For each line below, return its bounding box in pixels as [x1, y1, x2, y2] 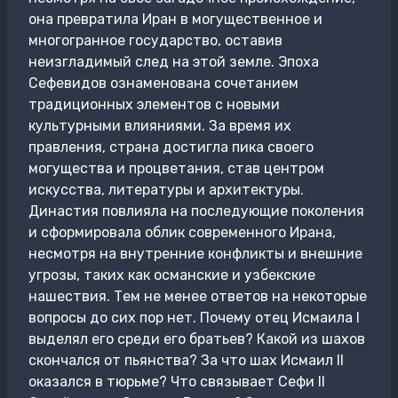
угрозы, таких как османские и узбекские [28, 267, 315, 283]
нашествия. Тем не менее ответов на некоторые [28, 288, 367, 305]
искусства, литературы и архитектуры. [28, 181, 304, 198]
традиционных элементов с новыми [28, 96, 280, 113]
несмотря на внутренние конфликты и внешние [28, 245, 362, 262]
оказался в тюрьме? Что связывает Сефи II [28, 373, 325, 390]
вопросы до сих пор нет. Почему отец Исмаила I [28, 309, 360, 326]
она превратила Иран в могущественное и [28, 11, 322, 28]
